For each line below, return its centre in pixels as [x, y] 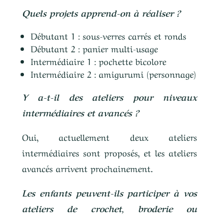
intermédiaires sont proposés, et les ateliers [109, 152]
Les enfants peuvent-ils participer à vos [109, 192]
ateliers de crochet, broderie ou [109, 208]
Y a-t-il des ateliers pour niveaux [109, 96]
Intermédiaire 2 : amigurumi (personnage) [113, 73]
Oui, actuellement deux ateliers [109, 136]
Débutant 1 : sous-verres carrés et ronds [108, 35]
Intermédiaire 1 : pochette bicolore [98, 61]
